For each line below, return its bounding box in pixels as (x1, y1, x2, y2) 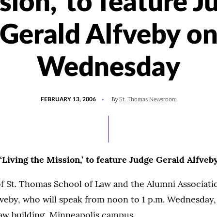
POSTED (40, 92, 63, 98)
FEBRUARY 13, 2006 (40, 96, 96, 102)
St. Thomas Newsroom (119, 96, 177, 102)
